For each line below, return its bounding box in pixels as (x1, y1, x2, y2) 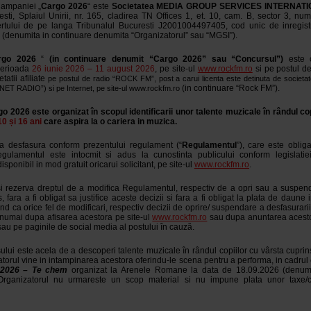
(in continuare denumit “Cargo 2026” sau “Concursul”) (49, 54, 284, 64)
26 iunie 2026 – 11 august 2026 (31, 64, 155, 74)
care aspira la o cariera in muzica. (43, 117, 177, 126)
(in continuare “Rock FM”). (179, 83, 282, 93)
